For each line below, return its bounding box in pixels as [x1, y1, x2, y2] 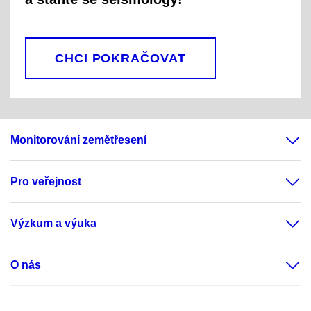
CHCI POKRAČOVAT [55, 51, 186, 66]
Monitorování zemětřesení [10, 133, 146, 146]
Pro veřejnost [10, 175, 81, 187]
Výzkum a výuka [10, 217, 96, 229]
